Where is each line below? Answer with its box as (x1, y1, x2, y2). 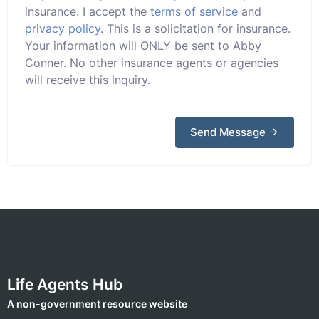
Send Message (190, 125, 268, 139)
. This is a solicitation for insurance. (100, 21, 291, 36)
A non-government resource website (7, 298, 187, 310)
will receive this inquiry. (25, 73, 150, 87)
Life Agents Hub (7, 276, 122, 293)
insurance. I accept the (25, 4, 150, 19)
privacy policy (25, 21, 100, 36)
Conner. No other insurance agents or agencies (25, 56, 278, 70)
